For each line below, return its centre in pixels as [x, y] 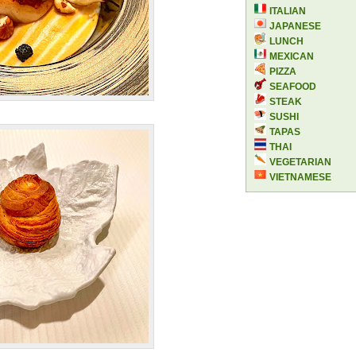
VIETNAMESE [300, 177]
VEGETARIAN [300, 162]
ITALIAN [288, 11]
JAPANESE [295, 26]
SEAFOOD [293, 86]
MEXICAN [292, 56]
